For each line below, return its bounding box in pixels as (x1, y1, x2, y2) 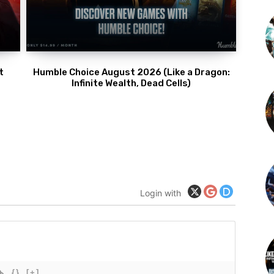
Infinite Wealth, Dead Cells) (72, 78, 191, 89)
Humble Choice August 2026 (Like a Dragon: (32, 67, 230, 78)
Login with (140, 187, 181, 198)
